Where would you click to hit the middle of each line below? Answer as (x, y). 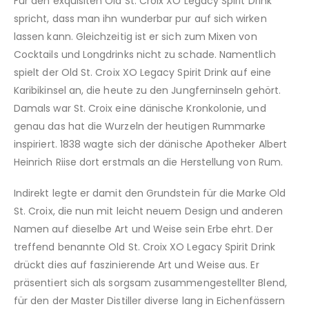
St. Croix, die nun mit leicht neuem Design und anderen (148, 211)
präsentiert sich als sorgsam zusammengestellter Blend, (150, 282)
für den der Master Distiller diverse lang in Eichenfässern (150, 300)
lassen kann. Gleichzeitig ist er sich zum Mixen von (136, 37)
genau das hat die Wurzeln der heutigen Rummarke (140, 127)
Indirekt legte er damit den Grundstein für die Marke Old (150, 193)
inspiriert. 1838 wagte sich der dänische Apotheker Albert (150, 144)
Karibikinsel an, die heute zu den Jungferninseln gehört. (147, 91)
